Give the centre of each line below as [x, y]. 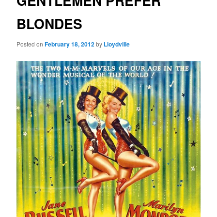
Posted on [31, 44]
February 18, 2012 [70, 44]
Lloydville [117, 44]
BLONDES [50, 24]
